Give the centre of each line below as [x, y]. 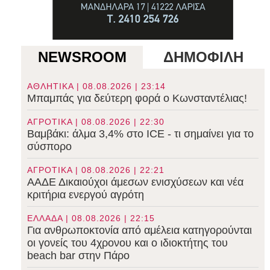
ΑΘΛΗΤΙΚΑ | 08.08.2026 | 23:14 [97, 86]
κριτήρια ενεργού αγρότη [86, 194]
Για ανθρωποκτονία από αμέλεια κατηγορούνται [140, 230]
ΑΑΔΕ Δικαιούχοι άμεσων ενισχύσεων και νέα [136, 182]
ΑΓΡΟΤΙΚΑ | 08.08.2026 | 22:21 [96, 170]
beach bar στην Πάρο [79, 255]
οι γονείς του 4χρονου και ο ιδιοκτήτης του [128, 243]
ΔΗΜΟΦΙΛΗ [204, 57]
